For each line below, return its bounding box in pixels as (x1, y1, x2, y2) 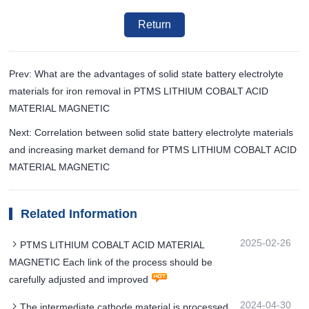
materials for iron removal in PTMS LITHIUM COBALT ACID (9, 85, 269, 97)
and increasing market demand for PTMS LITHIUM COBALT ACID (9, 143, 297, 155)
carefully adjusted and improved (9, 273, 149, 285)
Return (137, 18, 171, 30)
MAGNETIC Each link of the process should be (9, 256, 213, 268)
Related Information (21, 206, 138, 221)
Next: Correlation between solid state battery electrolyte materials (9, 126, 294, 138)
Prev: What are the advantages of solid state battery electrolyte (9, 68, 284, 79)
